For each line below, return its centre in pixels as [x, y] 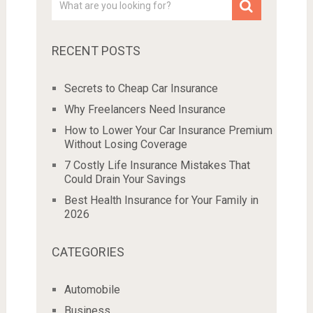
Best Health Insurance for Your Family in [161, 200]
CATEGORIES [88, 252]
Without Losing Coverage [125, 144]
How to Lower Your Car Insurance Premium [168, 130]
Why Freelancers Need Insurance [145, 109]
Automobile [92, 289]
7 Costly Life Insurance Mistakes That [157, 165]
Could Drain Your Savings [125, 179]
